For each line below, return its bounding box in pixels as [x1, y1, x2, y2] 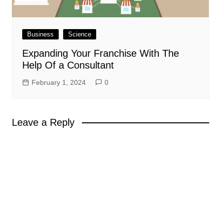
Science [68, 31, 91, 38]
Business [27, 31, 54, 38]
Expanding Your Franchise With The [22, 48, 179, 59]
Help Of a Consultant [22, 60, 114, 71]
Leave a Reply [11, 117, 74, 128]
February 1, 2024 [31, 78, 86, 87]
